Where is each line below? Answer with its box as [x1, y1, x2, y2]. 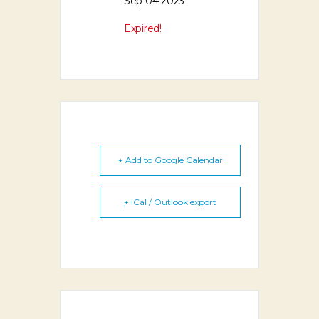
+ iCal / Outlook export [124, 196, 216, 207]
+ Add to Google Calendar [117, 154, 223, 165]
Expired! [124, 21, 162, 35]
